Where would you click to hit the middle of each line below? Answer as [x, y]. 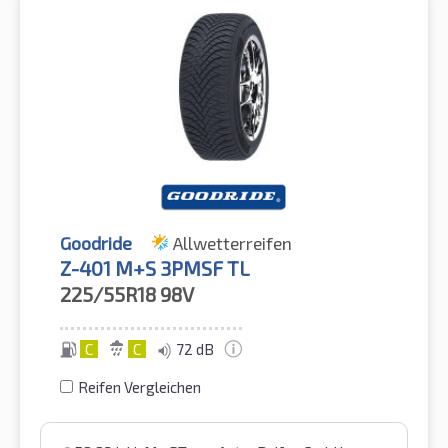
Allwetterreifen [232, 242]
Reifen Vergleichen [139, 386]
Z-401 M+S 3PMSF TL [155, 267]
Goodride [96, 242]
